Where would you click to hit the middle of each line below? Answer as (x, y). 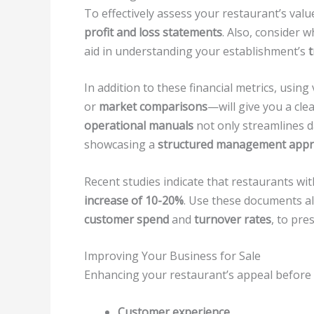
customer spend (127, 219)
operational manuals (139, 126)
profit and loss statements (153, 32)
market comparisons (153, 107)
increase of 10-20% (134, 200)
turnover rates (233, 219)
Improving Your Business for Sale (172, 256)
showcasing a (121, 145)
